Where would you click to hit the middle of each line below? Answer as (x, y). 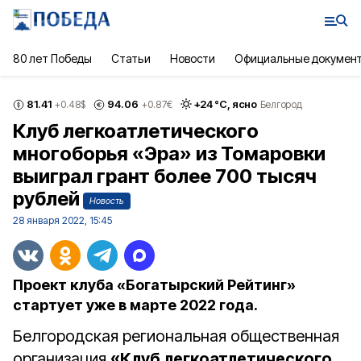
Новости (192, 58)
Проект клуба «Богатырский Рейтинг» (154, 285)
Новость (107, 201)
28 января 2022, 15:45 (62, 220)
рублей (46, 199)
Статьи (131, 58)
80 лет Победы (53, 58)
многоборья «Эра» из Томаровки (169, 154)
